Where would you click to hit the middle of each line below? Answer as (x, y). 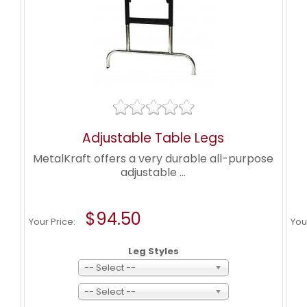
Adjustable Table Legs (153, 138)
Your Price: (53, 222)
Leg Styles (153, 251)
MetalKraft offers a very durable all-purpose (153, 159)
